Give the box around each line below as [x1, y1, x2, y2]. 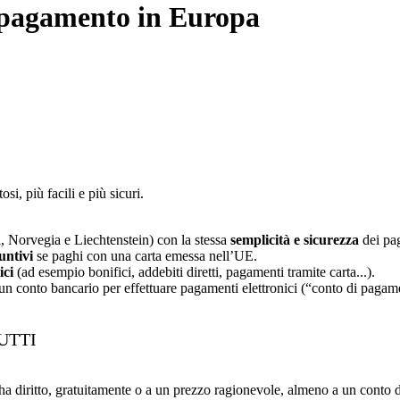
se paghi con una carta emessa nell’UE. [33, 247, 257, 263]
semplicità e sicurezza [230, 231, 359, 247]
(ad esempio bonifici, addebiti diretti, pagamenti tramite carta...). [13, 263, 375, 279]
